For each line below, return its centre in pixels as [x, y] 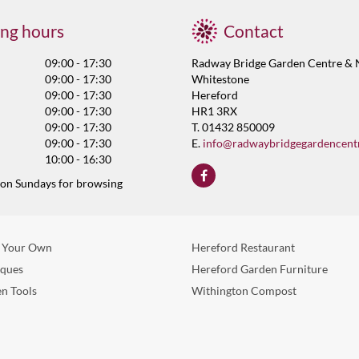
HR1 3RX [214, 111]
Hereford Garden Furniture [260, 269]
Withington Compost [244, 290]
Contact [254, 31]
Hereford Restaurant [243, 247]
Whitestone [220, 79]
